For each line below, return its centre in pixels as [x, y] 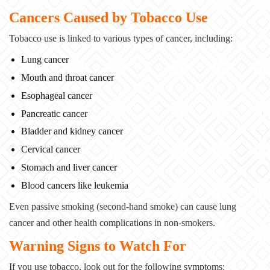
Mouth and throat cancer [67, 78]
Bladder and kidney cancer [72, 131]
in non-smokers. [184, 223]
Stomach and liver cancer [69, 167]
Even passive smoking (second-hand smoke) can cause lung [123, 207]
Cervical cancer [51, 149]
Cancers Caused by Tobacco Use [108, 17]
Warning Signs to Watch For [98, 246]
